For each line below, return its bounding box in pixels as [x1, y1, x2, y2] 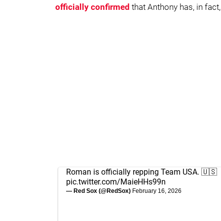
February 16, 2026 [132, 187, 182, 194]
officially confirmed [55, 2, 130, 12]
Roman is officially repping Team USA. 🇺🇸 [66, 167, 217, 177]
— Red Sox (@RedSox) [66, 187, 132, 194]
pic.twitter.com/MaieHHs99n [66, 177, 166, 186]
